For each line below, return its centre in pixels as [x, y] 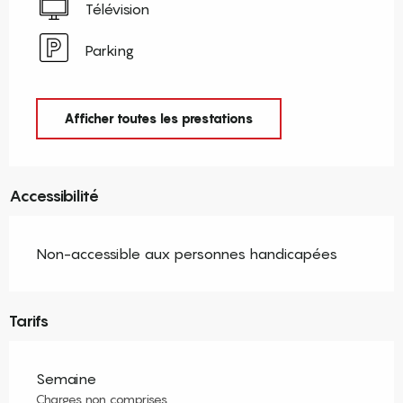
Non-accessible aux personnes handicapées [187, 254]
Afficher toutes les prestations [158, 118]
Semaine [66, 379]
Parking [110, 50]
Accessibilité [54, 196]
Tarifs [29, 321]
